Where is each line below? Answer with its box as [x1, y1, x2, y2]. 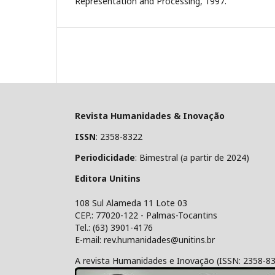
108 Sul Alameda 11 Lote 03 [75, 196, 187, 209]
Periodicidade [75, 151, 135, 163]
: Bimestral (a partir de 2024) [135, 151, 249, 163]
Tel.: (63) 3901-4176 [75, 221, 153, 233]
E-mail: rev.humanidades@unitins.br [75, 233, 215, 246]
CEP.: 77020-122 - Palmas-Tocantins [75, 209, 217, 221]
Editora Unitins [75, 172, 141, 184]
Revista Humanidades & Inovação [75, 109, 225, 122]
